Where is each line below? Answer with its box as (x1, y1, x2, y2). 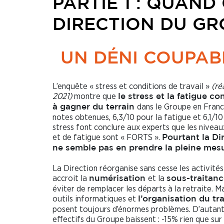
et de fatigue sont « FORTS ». (52, 132, 162, 141)
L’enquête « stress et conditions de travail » (52, 81, 211, 90)
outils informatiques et (52, 194, 138, 203)
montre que (74, 91, 118, 100)
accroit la (52, 173, 89, 182)
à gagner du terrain (52, 103, 137, 111)
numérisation (89, 174, 148, 182)
